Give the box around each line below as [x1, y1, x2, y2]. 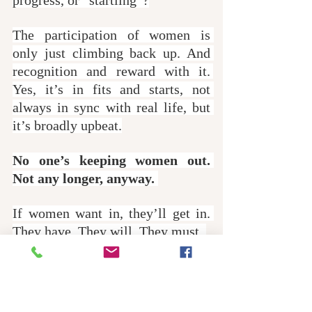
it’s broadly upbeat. [13, 117, 122, 133]
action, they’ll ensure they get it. [13, 276, 210, 292]
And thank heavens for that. [13, 294, 172, 310]
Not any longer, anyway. [13, 170, 158, 186]
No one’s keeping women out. [13, 152, 210, 168]
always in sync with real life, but [13, 99, 210, 115]
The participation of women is [13, 26, 210, 42]
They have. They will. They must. [13, 223, 206, 239]
